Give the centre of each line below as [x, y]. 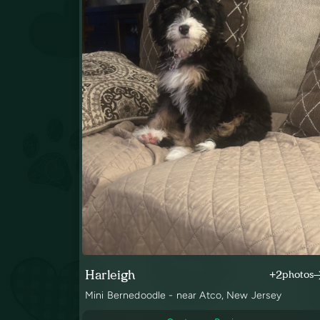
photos [297, 274]
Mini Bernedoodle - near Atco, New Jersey [184, 295]
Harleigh [110, 275]
